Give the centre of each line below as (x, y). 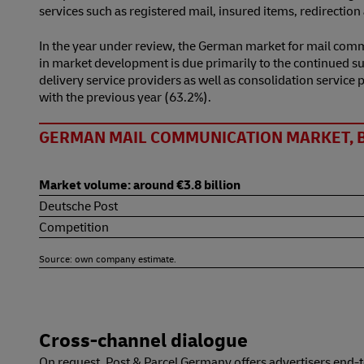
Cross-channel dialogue (143, 339)
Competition (74, 226)
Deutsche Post (78, 205)
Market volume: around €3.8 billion (140, 184)
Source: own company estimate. (108, 258)
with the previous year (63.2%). (125, 96)
